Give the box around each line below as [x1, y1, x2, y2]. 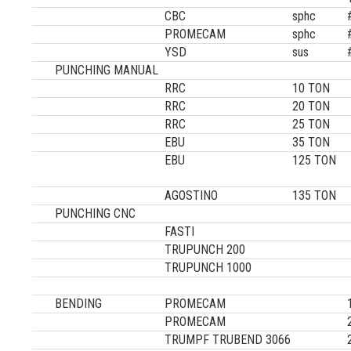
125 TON [292, 153, 343, 168]
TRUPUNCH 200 [165, 242, 246, 257]
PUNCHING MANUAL [55, 63, 159, 78]
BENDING [55, 296, 103, 311]
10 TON [292, 81, 343, 96]
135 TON [292, 188, 337, 203]
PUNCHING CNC [55, 206, 136, 221]
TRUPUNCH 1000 [165, 260, 252, 275]
